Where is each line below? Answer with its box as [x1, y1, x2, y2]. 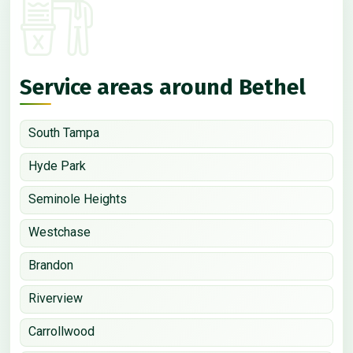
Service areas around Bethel [20, 73, 306, 100]
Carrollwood [28, 323, 95, 339]
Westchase [28, 224, 91, 240]
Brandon [28, 257, 73, 273]
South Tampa [28, 124, 99, 140]
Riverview [28, 290, 83, 306]
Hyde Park [28, 158, 86, 173]
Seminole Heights [28, 191, 127, 206]
